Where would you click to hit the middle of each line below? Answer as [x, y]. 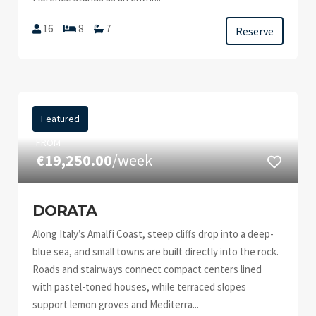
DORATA [65, 211]
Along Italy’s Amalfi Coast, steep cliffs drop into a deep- [153, 234]
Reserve [254, 31]
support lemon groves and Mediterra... [116, 304]
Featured [61, 119]
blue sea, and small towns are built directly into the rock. [156, 251]
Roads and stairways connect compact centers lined [147, 269]
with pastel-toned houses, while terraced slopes [140, 287]
